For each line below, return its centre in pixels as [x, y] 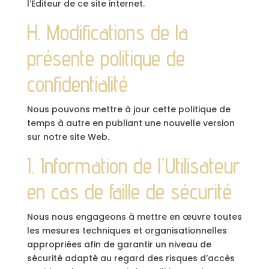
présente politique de [106, 58]
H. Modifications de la [107, 32]
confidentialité [77, 84]
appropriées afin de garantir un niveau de [119, 244]
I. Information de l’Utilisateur [133, 165]
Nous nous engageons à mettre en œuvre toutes [134, 217]
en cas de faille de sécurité [129, 191]
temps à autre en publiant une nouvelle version [131, 123]
